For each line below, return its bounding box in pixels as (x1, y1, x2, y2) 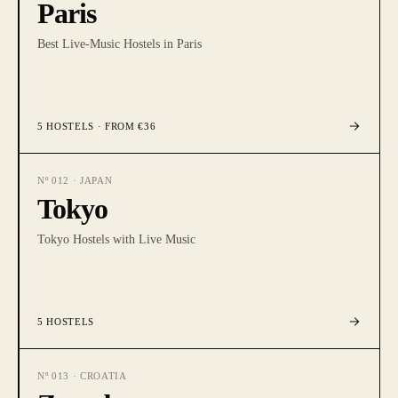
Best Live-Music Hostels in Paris (37, 37, 202, 51)
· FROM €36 (93, 121, 156, 131)
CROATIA (79, 370, 127, 381)
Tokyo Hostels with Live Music (37, 233, 195, 246)
